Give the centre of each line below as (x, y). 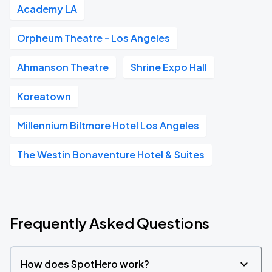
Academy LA (47, 9)
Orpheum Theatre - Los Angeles (93, 38)
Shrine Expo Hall (169, 67)
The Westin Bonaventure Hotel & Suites (111, 155)
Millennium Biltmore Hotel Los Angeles (108, 125)
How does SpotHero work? (85, 264)
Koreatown (44, 96)
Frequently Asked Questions (110, 223)
